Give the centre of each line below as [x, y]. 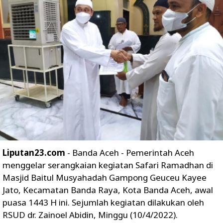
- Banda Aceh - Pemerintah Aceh [130, 153]
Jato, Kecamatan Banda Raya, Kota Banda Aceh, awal [108, 190]
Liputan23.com [34, 153]
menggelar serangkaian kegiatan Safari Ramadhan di [108, 165]
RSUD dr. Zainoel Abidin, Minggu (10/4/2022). [90, 215]
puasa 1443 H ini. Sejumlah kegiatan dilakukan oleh [103, 203]
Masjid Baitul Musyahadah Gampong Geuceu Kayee [105, 178]
